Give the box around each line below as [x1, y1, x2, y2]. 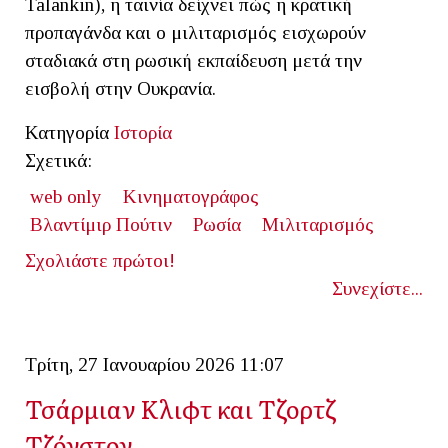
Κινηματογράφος [122, 185, 259, 207]
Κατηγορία [25, 121, 109, 143]
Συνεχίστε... [332, 277, 423, 299]
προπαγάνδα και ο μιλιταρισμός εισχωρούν [25, 21, 366, 43]
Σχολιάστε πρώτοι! [25, 249, 175, 271]
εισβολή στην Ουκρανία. [25, 77, 216, 99]
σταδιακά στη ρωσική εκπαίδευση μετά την [25, 49, 362, 71]
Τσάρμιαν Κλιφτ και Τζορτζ [25, 390, 336, 426]
